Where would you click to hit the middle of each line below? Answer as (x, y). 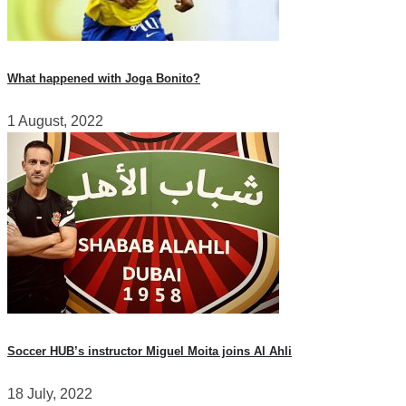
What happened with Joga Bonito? (104, 78)
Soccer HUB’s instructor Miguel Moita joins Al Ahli (150, 352)
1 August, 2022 (55, 121)
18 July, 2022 (50, 394)
